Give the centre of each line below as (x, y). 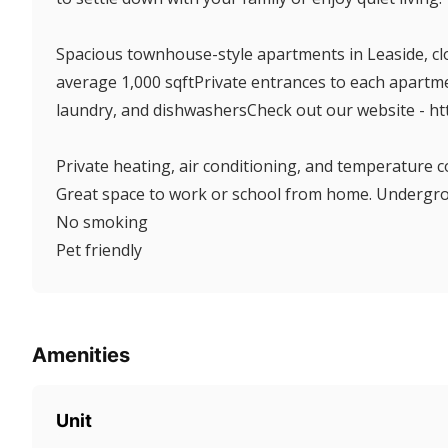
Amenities (81, 354)
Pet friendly (99, 249)
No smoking (102, 221)
